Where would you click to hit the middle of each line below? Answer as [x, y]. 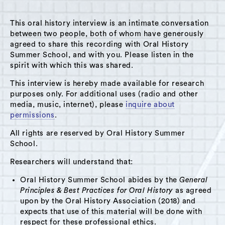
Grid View [41, 89]
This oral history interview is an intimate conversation [110, 23]
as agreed [194, 190]
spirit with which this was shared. [72, 65]
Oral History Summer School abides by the [100, 180]
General [194, 180]
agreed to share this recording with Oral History [99, 44]
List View [99, 89]
